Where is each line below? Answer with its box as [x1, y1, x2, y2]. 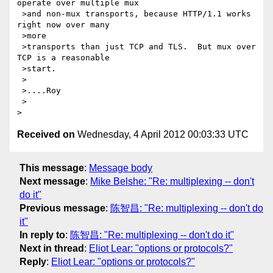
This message [19, 162, 84, 173]
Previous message [19, 202, 105, 213]
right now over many [17, 20, 115, 30]
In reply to [19, 229, 65, 240]
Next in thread [19, 243, 84, 253]
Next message [19, 175, 85, 186]
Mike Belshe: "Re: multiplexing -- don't [90, 175, 254, 186]
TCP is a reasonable [17, 53, 115, 63]
